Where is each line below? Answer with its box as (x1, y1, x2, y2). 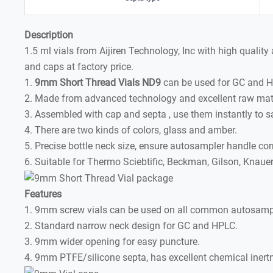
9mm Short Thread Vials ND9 (35, 77, 161, 88)
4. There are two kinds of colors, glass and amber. (24, 124, 238, 136)
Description (24, 29, 74, 41)
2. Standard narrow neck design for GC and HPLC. (24, 219, 238, 232)
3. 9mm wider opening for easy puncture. (24, 235, 200, 247)
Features (24, 188, 62, 200)
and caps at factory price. (24, 61, 134, 73)
